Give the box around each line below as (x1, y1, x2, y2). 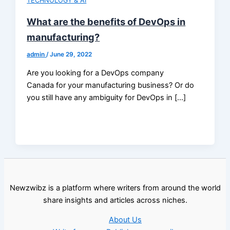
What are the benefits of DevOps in (27, 16, 186, 28)
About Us (109, 215, 142, 225)
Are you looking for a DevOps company (27, 68, 164, 78)
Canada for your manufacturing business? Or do (27, 80, 195, 90)
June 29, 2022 (50, 51, 92, 59)
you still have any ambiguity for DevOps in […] (27, 92, 186, 102)
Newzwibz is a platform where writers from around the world (9, 183, 221, 193)
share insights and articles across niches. (43, 195, 187, 205)
